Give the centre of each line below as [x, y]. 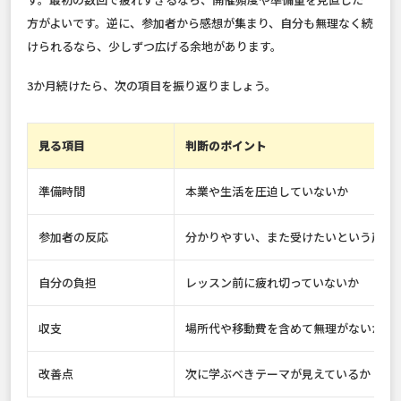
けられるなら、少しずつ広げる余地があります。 [154, 47]
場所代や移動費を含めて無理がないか [284, 328]
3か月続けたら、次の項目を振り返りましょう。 [152, 86]
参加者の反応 [73, 237]
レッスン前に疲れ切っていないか [272, 283]
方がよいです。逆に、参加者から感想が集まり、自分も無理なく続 [200, 23]
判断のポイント [226, 146]
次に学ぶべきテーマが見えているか [278, 374]
